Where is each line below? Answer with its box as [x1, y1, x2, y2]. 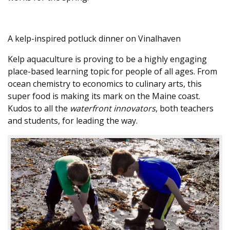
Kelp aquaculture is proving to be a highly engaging [8, 53, 207, 65]
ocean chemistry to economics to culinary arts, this [8, 78, 202, 89]
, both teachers [156, 103, 214, 114]
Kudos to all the [8, 103, 70, 114]
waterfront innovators [70, 103, 156, 114]
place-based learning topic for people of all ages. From [8, 66, 217, 77]
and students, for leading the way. [8, 115, 144, 126]
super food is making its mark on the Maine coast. [8, 90, 200, 102]
